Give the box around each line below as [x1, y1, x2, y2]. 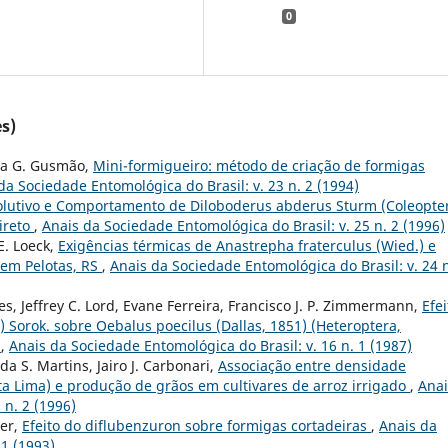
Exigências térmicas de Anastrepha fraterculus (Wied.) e [58, 236, 436, 256]
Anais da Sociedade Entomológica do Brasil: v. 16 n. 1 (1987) [9, 336, 412, 356]
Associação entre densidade [218, 356, 406, 376]
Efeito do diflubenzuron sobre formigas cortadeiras [22, 416, 371, 436]
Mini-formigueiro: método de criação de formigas [93, 156, 425, 176]
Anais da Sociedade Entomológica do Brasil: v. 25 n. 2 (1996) [42, 216, 445, 236]
